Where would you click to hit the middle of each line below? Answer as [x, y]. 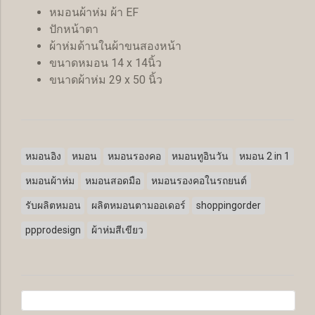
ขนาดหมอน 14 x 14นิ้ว [105, 63]
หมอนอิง [43, 156]
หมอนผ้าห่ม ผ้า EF [94, 12]
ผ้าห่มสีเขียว [117, 230]
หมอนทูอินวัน [200, 156]
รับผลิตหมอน [53, 205]
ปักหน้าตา [74, 29]
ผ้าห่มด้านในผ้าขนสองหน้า [115, 46]
